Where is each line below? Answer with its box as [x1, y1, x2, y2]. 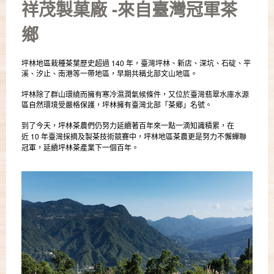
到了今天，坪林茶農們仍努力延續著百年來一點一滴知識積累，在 [21, 122, 234, 131]
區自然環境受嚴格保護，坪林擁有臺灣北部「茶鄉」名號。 [21, 99, 212, 110]
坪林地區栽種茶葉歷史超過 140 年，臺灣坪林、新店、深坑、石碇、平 [21, 57, 251, 68]
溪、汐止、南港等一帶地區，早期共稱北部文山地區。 [21, 68, 198, 79]
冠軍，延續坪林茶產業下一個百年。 [21, 144, 139, 153]
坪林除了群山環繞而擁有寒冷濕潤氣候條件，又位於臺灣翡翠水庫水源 [21, 89, 249, 100]
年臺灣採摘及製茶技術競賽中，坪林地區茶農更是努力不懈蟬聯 [41, 133, 246, 142]
